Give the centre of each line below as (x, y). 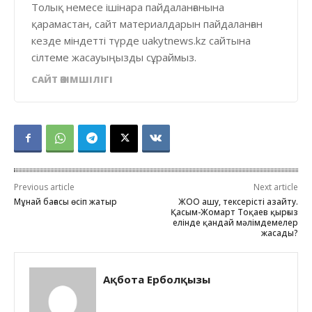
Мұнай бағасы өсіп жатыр (65, 201)
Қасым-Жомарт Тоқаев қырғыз (234, 212)
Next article (275, 187)
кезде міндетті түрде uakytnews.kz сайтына (141, 40)
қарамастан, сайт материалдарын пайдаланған (147, 23)
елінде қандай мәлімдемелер (235, 222)
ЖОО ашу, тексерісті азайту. (238, 201)
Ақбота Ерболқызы (157, 279)
